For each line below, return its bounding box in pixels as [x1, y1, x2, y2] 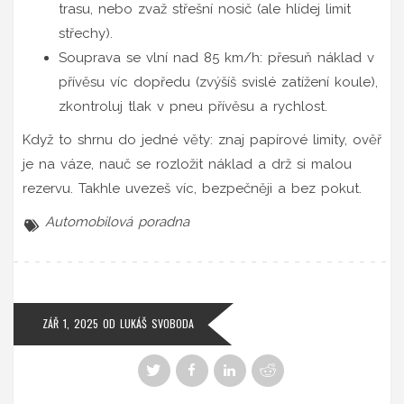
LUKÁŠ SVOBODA [120, 315, 194, 331]
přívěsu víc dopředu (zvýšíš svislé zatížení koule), [59, 73, 378, 90]
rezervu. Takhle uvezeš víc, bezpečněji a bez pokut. [23, 179, 362, 197]
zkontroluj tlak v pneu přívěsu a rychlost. [59, 97, 327, 115]
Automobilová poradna [45, 213, 189, 230]
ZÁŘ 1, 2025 [42, 315, 98, 331]
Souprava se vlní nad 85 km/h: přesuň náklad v [59, 49, 374, 66]
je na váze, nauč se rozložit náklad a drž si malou [23, 155, 352, 172]
